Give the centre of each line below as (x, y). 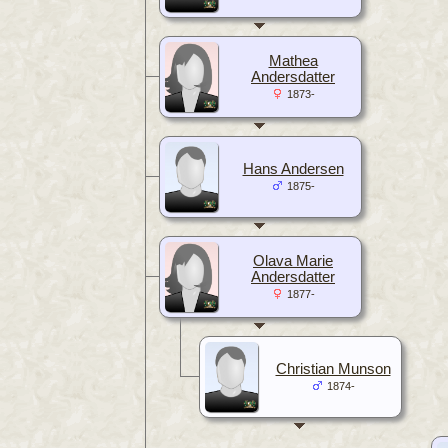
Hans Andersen (293, 168)
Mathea (293, 60)
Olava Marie (293, 260)
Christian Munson (333, 368)
